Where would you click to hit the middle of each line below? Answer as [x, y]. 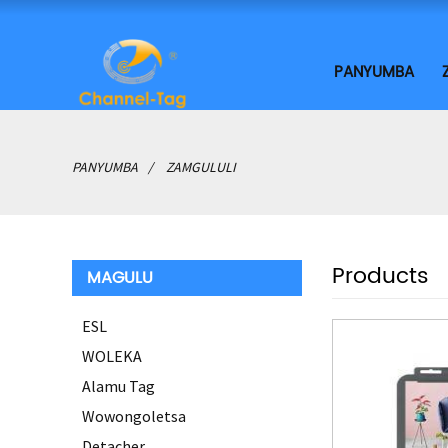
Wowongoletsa [134, 416]
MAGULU [120, 278]
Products [380, 276]
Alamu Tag [118, 386]
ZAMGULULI [201, 167]
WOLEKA [112, 356]
